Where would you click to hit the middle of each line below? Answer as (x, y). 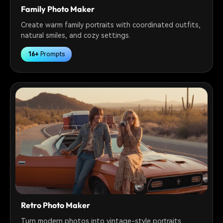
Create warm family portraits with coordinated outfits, (111, 25)
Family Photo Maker (58, 9)
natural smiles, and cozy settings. (76, 35)
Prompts (52, 54)
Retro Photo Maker (56, 205)
